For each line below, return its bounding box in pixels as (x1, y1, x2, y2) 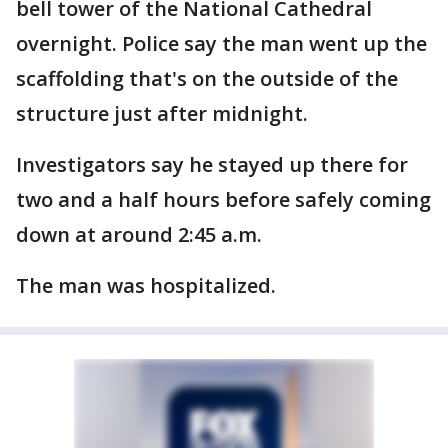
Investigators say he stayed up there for (16, 151, 408, 178)
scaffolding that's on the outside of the (16, 65, 398, 92)
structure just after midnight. (16, 100, 308, 127)
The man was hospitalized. (16, 272, 276, 299)
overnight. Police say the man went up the (16, 30, 427, 57)
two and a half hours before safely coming (16, 186, 431, 213)
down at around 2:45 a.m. (16, 221, 262, 248)
